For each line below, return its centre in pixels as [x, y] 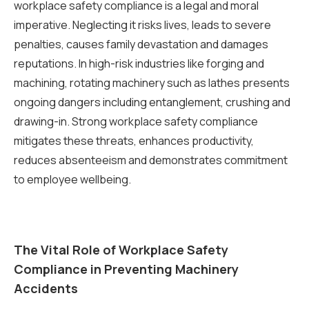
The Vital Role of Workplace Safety [121, 250]
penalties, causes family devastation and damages [141, 44]
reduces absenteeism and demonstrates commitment [151, 160]
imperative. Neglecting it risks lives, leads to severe [142, 25]
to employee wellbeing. [72, 179]
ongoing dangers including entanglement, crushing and [152, 102]
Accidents [46, 288]
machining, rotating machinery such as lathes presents [152, 83]
